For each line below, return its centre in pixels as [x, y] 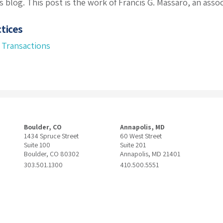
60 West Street [141, 136]
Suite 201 [133, 145]
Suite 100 [37, 145]
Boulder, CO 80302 [51, 154]
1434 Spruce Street [51, 136]
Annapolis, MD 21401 [150, 154]
